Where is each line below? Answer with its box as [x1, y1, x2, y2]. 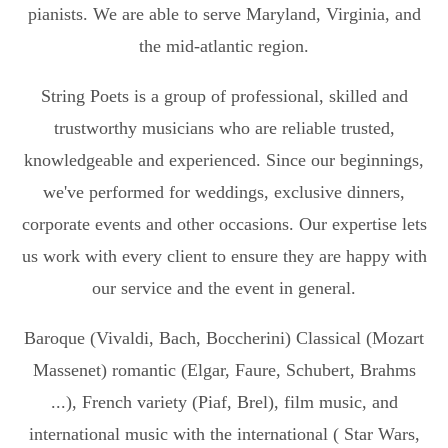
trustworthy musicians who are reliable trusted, [53, 117, 395, 138]
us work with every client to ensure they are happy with [21, 245, 427, 266]
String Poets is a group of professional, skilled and [40, 85, 408, 106]
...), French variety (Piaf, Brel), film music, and [50, 391, 398, 412]
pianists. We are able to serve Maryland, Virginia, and [27, 3, 421, 24]
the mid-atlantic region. [139, 35, 309, 56]
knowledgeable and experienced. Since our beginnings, [24, 149, 424, 170]
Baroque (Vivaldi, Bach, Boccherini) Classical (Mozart [24, 327, 424, 348]
